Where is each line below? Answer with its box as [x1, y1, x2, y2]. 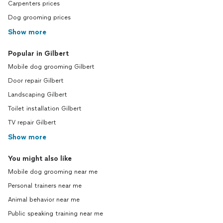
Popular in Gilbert [8, 49, 69, 58]
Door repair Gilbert [8, 77, 64, 85]
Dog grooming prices [8, 14, 71, 21]
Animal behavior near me [8, 196, 80, 204]
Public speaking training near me [8, 210, 103, 218]
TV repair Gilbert [8, 119, 56, 126]
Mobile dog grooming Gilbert [8, 63, 95, 71]
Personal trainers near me [8, 182, 82, 190]
